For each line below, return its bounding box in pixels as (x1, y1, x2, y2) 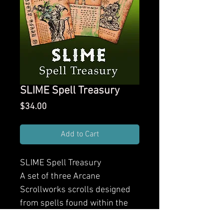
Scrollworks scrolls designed (20, 184, 130, 195)
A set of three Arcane (20, 171, 100, 182)
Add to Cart (60, 129, 99, 139)
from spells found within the (20, 198, 128, 209)
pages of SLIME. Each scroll (20, 211, 124, 222)
